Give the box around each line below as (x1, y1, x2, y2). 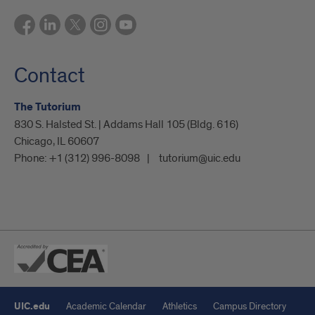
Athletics (162, 300, 197, 312)
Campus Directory (213, 300, 286, 312)
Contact (14, 62, 85, 89)
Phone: (14, 150, 49, 165)
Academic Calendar (66, 300, 146, 312)
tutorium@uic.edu (159, 150, 240, 165)
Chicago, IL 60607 (14, 134, 99, 148)
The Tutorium (14, 99, 81, 115)
